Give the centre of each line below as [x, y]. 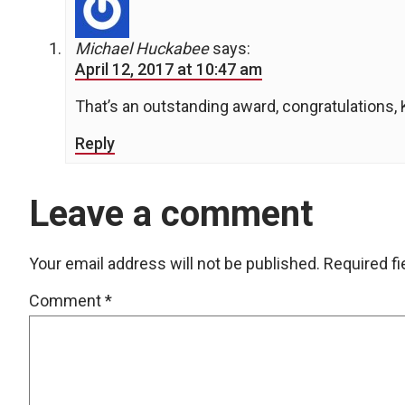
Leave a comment [171, 214]
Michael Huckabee [142, 49]
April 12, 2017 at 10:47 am [169, 70]
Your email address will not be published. [174, 264]
